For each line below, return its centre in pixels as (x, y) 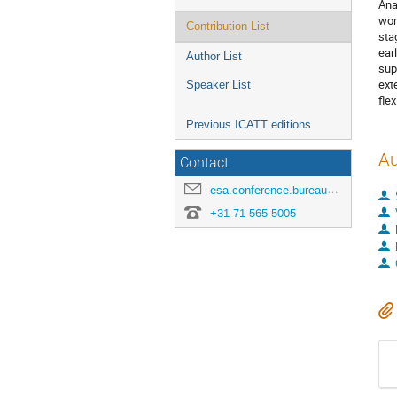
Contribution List (228, 26)
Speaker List (218, 85)
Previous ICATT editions (249, 125)
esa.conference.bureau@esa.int (269, 190)
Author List (214, 56)
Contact (204, 163)
